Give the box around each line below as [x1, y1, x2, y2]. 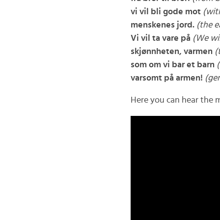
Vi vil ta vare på [130, 34, 191, 43]
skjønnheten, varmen [130, 47, 213, 56]
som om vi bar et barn [130, 60, 215, 69]
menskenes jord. [130, 21, 194, 29]
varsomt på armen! [130, 74, 203, 82]
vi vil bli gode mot [130, 7, 201, 16]
